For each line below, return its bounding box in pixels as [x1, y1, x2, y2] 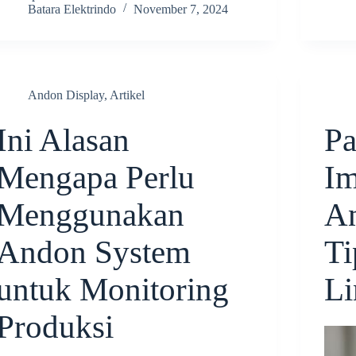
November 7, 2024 [133, 2, 229, 16]
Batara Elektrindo [28, 2, 117, 16]
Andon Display [28, 87, 105, 102]
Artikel [110, 87, 145, 102]
